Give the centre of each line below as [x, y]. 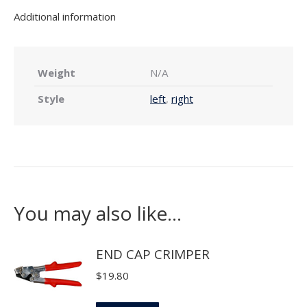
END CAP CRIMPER [153, 254]
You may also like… [98, 213]
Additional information [65, 16]
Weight [57, 72]
